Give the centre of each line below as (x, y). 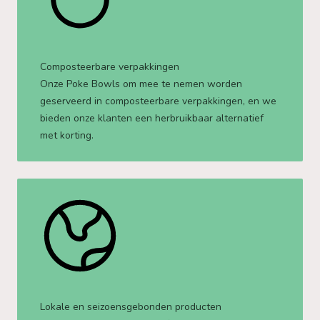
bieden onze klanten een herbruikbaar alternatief (152, 118)
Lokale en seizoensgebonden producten (131, 307)
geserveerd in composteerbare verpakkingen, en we (158, 101)
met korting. (67, 135)
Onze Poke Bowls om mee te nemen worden (141, 84)
